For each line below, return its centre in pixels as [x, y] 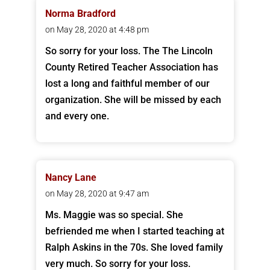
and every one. [77, 116]
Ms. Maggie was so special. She [114, 215]
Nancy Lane [71, 178]
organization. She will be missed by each [133, 100]
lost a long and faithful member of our [127, 84]
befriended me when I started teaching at [134, 231]
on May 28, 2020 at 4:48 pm [97, 30]
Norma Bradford [80, 14]
